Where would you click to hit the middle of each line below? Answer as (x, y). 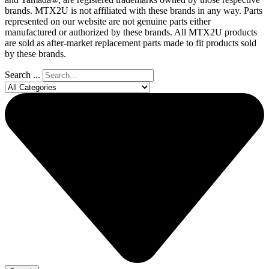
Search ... (23, 74)
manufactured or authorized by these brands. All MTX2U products (131, 32)
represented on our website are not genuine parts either (108, 21)
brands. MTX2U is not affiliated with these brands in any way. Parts (134, 10)
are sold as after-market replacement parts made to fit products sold (131, 43)
